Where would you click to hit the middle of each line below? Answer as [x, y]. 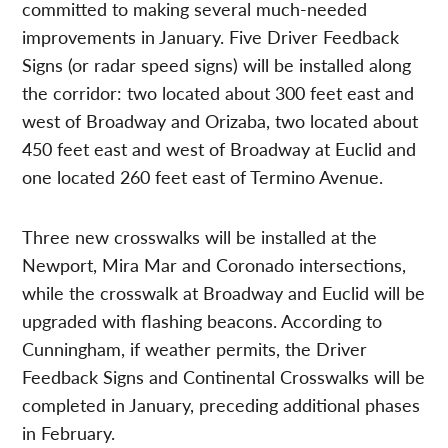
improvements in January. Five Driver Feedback [211, 37]
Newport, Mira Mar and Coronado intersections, [214, 265]
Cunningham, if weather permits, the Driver [195, 349]
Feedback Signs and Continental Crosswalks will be [224, 377]
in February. [69, 433]
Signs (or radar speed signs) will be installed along [217, 65]
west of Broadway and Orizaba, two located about [220, 121]
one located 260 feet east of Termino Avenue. [203, 177]
